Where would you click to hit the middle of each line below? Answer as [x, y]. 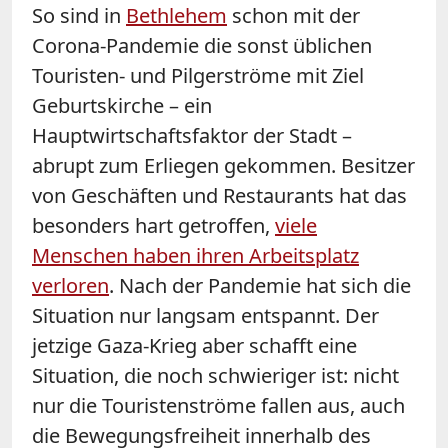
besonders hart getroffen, [153, 225]
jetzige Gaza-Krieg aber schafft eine [194, 345]
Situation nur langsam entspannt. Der [205, 315]
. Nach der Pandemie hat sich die [260, 285]
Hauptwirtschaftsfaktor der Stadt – [192, 135]
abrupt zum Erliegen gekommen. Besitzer [223, 165]
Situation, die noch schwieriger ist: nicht [215, 375]
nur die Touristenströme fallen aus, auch [218, 405]
